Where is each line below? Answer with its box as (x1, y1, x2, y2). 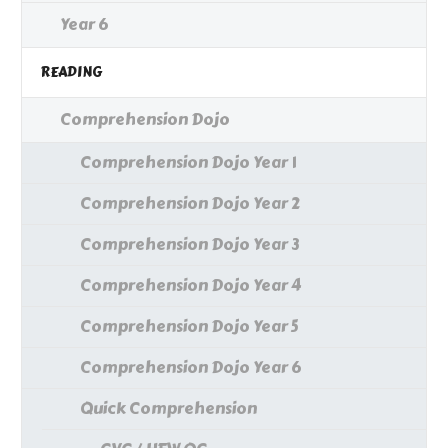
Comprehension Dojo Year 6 (80, 355, 301, 381)
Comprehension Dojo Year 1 (80, 150, 296, 176)
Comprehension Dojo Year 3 (80, 232, 299, 258)
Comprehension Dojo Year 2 (80, 191, 300, 217)
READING (40, 62, 102, 84)
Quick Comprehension (80, 396, 257, 422)
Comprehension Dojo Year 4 (80, 273, 301, 299)
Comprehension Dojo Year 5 (80, 314, 298, 340)
